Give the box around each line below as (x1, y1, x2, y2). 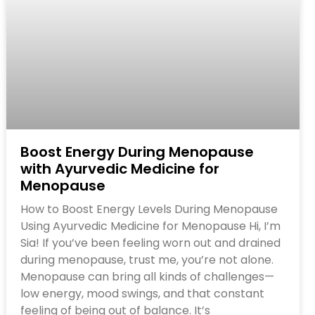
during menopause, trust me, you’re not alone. (20, 251, 274, 268)
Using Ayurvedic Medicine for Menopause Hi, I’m (20, 217, 281, 234)
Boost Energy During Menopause (20, 141, 255, 162)
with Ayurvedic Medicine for (20, 158, 220, 179)
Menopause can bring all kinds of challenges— (20, 268, 275, 285)
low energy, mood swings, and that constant (20, 285, 265, 302)
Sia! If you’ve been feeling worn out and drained (20, 234, 281, 251)
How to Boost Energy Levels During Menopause (20, 200, 278, 217)
